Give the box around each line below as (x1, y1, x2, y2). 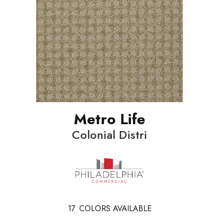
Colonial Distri (72, 126, 147, 143)
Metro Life (74, 108, 145, 130)
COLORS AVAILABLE (79, 202, 152, 214)
